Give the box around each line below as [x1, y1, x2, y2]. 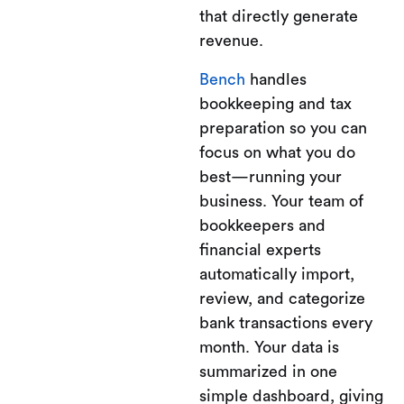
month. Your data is [199, 339, 339, 355]
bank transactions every [199, 315, 372, 331]
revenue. [199, 32, 263, 49]
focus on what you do [199, 144, 355, 161]
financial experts [199, 242, 321, 258]
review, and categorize [199, 290, 365, 307]
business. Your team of [199, 193, 363, 209]
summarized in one [199, 363, 337, 380]
